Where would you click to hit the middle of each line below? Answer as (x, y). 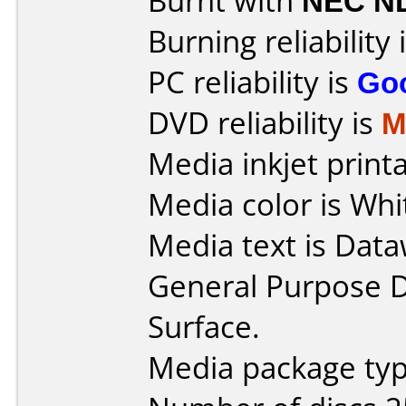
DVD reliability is (265, 123)
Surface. (204, 327)
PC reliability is (252, 82)
